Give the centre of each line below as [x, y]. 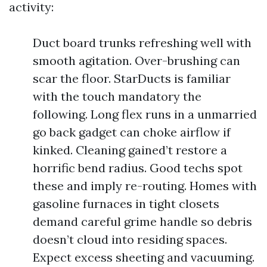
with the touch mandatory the [117, 96]
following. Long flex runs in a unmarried [145, 114]
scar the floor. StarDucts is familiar [132, 78]
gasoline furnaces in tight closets [126, 204]
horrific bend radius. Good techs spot [138, 168]
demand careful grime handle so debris [142, 221]
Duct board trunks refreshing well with [142, 43]
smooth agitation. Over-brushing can [136, 60]
